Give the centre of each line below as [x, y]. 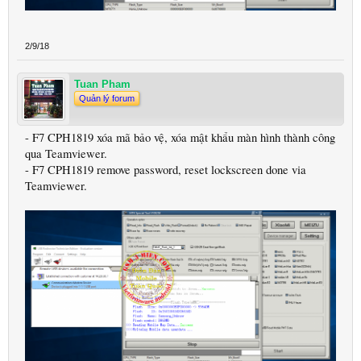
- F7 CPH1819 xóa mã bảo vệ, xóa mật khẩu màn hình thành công [180, 137]
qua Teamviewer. [66, 153]
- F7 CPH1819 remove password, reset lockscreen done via [166, 169]
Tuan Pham [102, 84]
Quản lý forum [107, 98]
